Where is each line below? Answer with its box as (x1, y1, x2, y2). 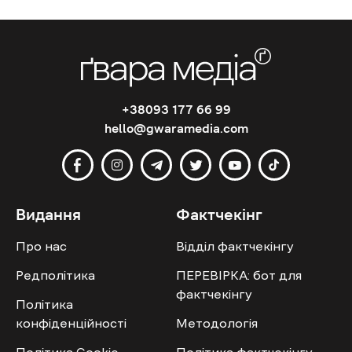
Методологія (176, 317, 258, 330)
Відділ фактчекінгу (176, 240, 294, 253)
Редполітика (16, 269, 95, 282)
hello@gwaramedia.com (104, 122, 248, 135)
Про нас (16, 240, 67, 253)
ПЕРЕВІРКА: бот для (176, 269, 302, 282)
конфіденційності (16, 317, 126, 330)
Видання (16, 207, 81, 223)
